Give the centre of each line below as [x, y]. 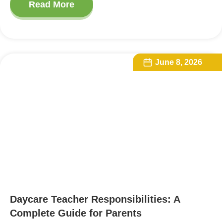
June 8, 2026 [179, 62]
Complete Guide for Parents [76, 213]
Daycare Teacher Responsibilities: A [95, 199]
